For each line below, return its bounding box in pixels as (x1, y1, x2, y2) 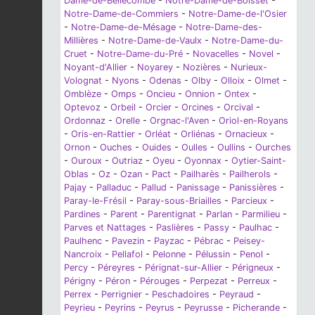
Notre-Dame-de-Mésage (71, 22, 176, 33)
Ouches (100, 142, 132, 153)
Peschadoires (152, 289, 210, 300)
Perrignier (101, 289, 142, 300)
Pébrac (194, 236, 224, 247)
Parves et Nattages (64, 222, 146, 233)
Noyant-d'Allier (64, 62, 127, 73)
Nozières (183, 62, 221, 73)
